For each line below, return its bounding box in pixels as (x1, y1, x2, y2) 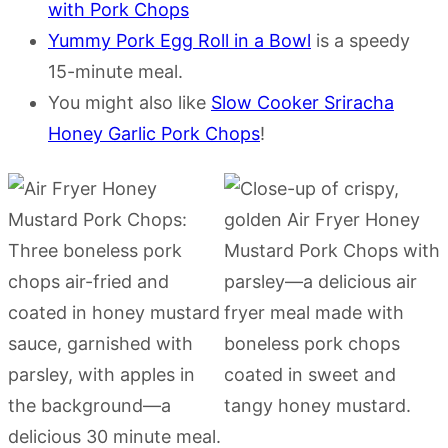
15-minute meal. (48, 60, 183, 82)
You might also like (48, 91, 211, 113)
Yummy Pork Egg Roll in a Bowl (48, 29, 311, 51)
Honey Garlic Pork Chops (48, 122, 260, 144)
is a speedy (311, 29, 410, 51)
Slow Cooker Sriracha (211, 91, 394, 113)
